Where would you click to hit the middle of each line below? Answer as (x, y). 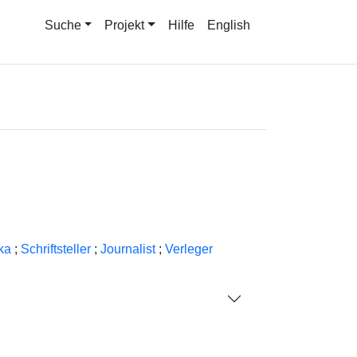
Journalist (127, 249)
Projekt (125, 25)
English (229, 25)
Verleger (188, 249)
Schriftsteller (55, 249)
